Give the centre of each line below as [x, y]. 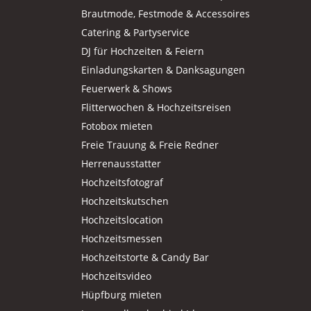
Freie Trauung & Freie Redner [150, 144]
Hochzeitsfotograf [122, 182]
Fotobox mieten [117, 126]
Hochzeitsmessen [122, 238]
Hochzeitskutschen [125, 201]
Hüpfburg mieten [121, 294]
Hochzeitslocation [122, 219]
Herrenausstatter [121, 163]
